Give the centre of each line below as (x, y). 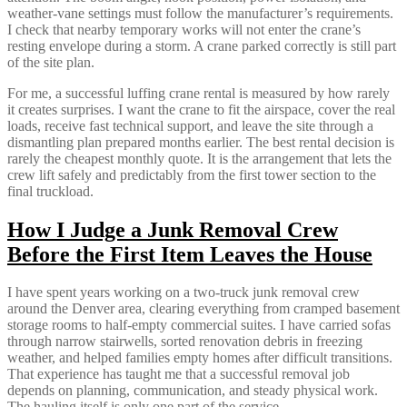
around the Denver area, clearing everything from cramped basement (203, 309)
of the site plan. (51, 62)
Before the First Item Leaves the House (190, 254)
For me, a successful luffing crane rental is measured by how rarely (199, 93)
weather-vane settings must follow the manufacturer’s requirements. (200, 13)
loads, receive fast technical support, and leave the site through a (190, 125)
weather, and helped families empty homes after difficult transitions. (200, 358)
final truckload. (50, 191)
